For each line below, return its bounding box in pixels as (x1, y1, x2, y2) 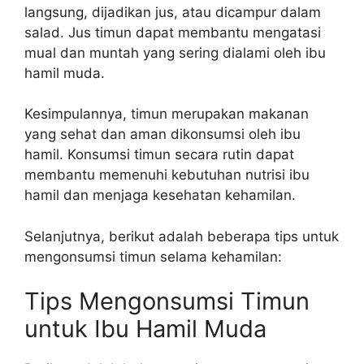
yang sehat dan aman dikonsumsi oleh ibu (24, 126, 301, 142)
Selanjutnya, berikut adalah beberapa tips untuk (24, 227, 339, 245)
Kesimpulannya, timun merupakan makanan (24, 106, 309, 122)
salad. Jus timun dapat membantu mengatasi (24, 24, 321, 41)
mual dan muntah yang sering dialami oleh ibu (24, 44, 326, 61)
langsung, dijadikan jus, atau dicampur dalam (24, 3, 321, 20)
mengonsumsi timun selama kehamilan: (24, 248, 282, 265)
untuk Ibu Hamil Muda (24, 314, 266, 343)
